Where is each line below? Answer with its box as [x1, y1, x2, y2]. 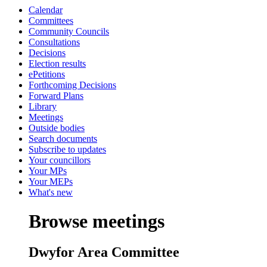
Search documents [29, 133, 97, 144]
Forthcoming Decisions [29, 80, 116, 90]
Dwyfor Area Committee [29, 244, 179, 260]
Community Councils [29, 26, 109, 36]
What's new [29, 187, 73, 197]
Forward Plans [29, 91, 83, 101]
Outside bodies [29, 123, 85, 133]
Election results [29, 58, 86, 69]
